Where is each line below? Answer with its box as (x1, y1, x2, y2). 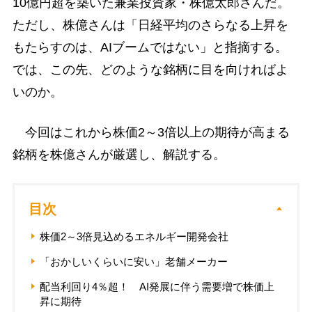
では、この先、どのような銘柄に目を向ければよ (12, 63, 288, 77)
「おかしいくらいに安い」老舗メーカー (39, 255, 228, 267)
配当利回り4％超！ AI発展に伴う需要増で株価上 (39, 280, 274, 292)
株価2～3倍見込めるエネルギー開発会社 (39, 230, 228, 242)
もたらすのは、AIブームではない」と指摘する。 (12, 40, 288, 55)
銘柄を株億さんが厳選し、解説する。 (12, 147, 226, 162)
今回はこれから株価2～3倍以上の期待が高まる (12, 125, 290, 139)
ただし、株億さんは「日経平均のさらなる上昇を (12, 18, 288, 33)
